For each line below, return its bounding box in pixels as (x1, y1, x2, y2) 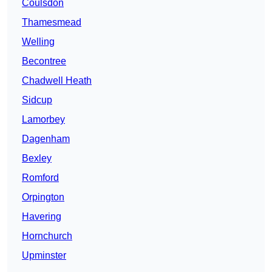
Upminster (22, 250, 66, 261)
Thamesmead (22, 17, 81, 28)
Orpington (22, 192, 64, 203)
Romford (22, 172, 59, 183)
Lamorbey (22, 114, 65, 125)
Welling (22, 36, 55, 47)
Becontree (22, 56, 66, 67)
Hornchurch (22, 231, 72, 242)
